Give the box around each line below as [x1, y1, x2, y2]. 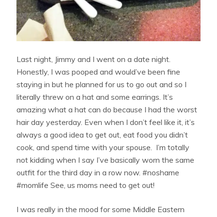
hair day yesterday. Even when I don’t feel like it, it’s [16, 117, 195, 127]
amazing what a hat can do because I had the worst [16, 105, 198, 115]
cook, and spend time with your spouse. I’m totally [16, 142, 190, 153]
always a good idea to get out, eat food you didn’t [16, 130, 188, 140]
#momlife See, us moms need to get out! [16, 180, 155, 190]
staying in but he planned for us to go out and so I [16, 79, 187, 90]
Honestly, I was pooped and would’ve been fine [16, 67, 181, 77]
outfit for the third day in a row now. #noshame [16, 168, 180, 178]
